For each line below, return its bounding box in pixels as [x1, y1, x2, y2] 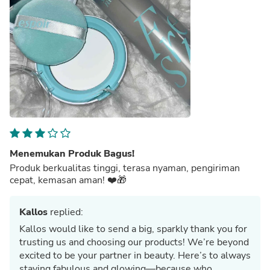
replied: [48, 205, 83, 219]
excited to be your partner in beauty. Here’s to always [19, 248, 251, 262]
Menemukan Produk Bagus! [10, 146, 134, 160]
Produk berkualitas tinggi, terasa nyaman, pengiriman [10, 161, 240, 175]
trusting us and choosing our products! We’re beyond [19, 235, 249, 249]
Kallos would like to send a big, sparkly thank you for [19, 222, 247, 236]
